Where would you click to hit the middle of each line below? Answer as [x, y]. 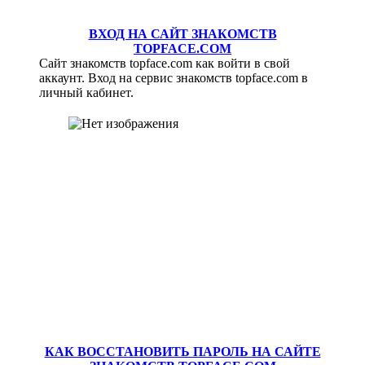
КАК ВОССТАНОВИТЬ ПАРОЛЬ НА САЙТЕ [182, 352]
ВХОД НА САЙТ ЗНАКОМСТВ [182, 34]
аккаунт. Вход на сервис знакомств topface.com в [174, 78]
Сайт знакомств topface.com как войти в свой [165, 64]
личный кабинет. [87, 93]
